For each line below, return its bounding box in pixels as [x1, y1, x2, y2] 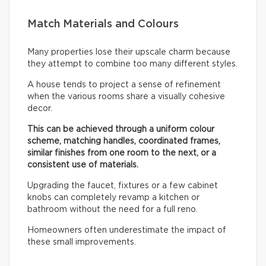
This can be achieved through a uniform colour [27, 125, 214, 134]
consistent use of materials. [27, 161, 138, 170]
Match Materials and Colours [27, 19, 179, 30]
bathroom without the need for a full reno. [27, 205, 198, 214]
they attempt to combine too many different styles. [27, 60, 237, 69]
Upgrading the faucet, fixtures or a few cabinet [27, 182, 218, 191]
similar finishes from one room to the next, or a [27, 149, 216, 158]
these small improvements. [27, 238, 136, 247]
